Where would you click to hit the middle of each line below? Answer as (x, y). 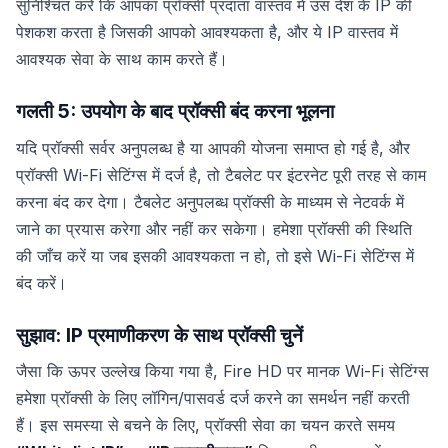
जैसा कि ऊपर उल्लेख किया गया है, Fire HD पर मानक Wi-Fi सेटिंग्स (222, 371)
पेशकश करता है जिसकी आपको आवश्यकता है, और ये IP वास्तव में (207, 32)
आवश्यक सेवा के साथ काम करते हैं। (122, 59)
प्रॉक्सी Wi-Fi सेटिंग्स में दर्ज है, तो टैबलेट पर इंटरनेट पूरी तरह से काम (221, 174)
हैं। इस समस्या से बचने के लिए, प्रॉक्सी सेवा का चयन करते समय (205, 425)
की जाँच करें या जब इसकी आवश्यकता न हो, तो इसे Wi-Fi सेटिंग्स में (215, 255)
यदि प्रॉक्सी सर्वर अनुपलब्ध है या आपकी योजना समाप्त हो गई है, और (213, 147)
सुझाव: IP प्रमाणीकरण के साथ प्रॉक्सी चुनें (159, 334)
